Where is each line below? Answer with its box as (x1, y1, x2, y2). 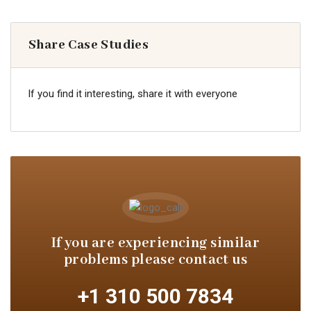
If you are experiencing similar (51, 235, 260, 253)
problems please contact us (63, 251, 248, 269)
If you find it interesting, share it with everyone (28, 87, 237, 101)
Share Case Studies (28, 37, 149, 54)
